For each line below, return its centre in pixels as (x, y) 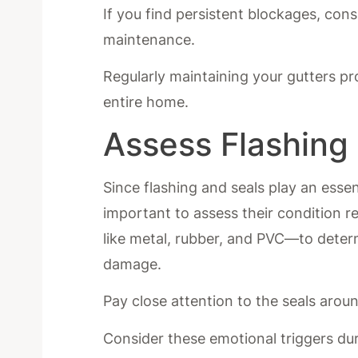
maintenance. (149, 40)
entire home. (146, 102)
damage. (133, 264)
